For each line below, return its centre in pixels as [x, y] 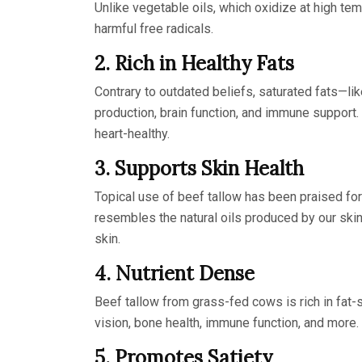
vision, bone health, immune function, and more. [227, 322]
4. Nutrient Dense [175, 273]
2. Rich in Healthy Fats [194, 63]
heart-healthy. [132, 133]
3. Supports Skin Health [199, 168]
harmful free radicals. [154, 28]
